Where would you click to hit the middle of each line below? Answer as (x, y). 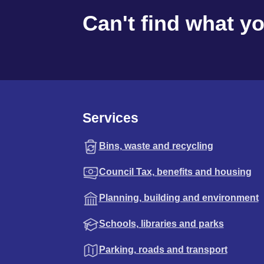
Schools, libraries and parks (161, 223)
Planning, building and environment (179, 197)
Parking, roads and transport (163, 249)
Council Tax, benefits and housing (175, 171)
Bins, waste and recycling (156, 146)
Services (110, 118)
